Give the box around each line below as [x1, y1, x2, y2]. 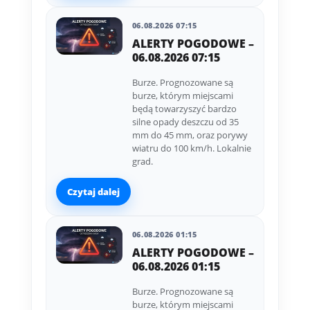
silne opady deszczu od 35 [131, 116, 239, 129]
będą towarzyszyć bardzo [131, 102, 237, 116]
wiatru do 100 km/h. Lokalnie [131, 142, 251, 155]
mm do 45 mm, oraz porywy [131, 129, 248, 142]
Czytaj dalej [66, 185, 120, 198]
